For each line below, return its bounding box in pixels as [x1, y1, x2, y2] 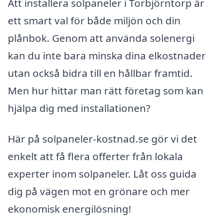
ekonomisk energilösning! [8, 202, 131, 216]
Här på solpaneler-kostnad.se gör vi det [8, 132, 197, 146]
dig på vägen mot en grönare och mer [8, 184, 190, 199]
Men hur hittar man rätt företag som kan [8, 83, 203, 97]
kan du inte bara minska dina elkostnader [8, 48, 206, 62]
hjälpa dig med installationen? [8, 101, 150, 115]
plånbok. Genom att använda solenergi [8, 31, 195, 45]
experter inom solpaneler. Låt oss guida [8, 167, 197, 181]
